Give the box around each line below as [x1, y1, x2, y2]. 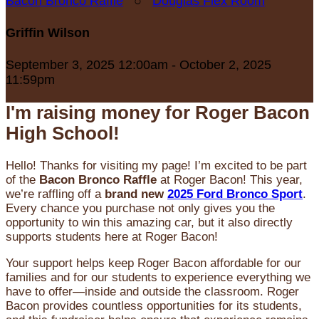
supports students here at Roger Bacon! [6, 230, 218, 244]
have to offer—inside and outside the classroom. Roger [6, 285, 299, 299]
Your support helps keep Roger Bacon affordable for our [6, 256, 301, 271]
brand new [105, 187, 167, 202]
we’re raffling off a [6, 187, 105, 202]
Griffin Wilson [6, 25, 90, 40]
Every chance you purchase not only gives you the [6, 202, 275, 216]
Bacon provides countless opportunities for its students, [6, 299, 302, 313]
